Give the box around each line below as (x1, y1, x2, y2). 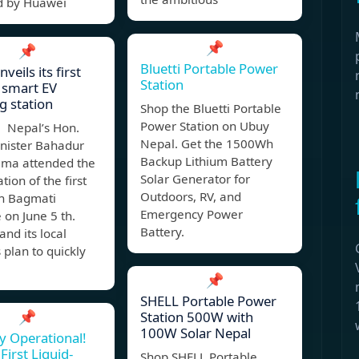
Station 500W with (140, 308, 253, 327)
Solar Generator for (140, 171, 250, 188)
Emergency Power (140, 206, 243, 223)
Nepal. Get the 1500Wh (140, 135, 273, 152)
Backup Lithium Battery (140, 153, 272, 170)
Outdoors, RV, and (140, 188, 241, 205)
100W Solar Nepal (140, 324, 251, 343)
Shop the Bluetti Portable (140, 100, 281, 117)
